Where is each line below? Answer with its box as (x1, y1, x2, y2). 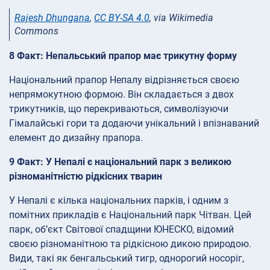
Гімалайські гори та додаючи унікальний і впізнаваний (9, 118, 259, 130)
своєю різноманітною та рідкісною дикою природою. (9, 238, 251, 250)
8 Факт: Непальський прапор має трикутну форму (9, 50, 237, 62)
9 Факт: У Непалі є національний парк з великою (9, 156, 231, 168)
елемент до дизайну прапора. (9, 132, 143, 144)
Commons (14, 25, 58, 37)
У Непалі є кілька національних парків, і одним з (9, 195, 228, 207)
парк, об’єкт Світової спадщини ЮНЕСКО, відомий (9, 224, 234, 236)
